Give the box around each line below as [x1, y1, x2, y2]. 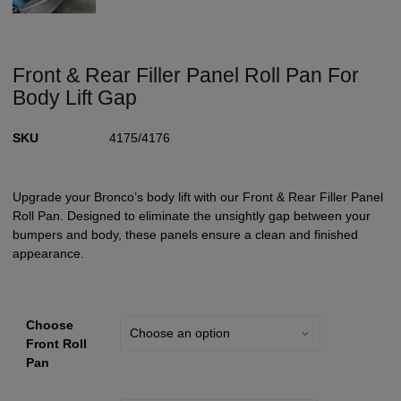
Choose [26, 318, 74, 333]
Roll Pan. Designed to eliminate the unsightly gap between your [13, 209, 371, 224]
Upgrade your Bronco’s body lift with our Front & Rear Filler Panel [13, 190, 384, 205]
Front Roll [26, 337, 88, 352]
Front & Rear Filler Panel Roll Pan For [13, 63, 360, 87]
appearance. [13, 246, 85, 261]
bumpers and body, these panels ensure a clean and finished [13, 227, 359, 243]
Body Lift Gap [13, 85, 138, 109]
